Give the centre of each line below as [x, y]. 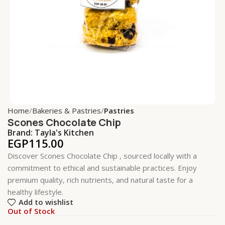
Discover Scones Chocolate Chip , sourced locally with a [102, 155]
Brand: [21, 132]
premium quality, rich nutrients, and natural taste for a [100, 180]
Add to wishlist [46, 202]
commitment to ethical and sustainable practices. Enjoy [102, 167]
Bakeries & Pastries [67, 110]
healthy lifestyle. [35, 192]
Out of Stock [31, 211]
